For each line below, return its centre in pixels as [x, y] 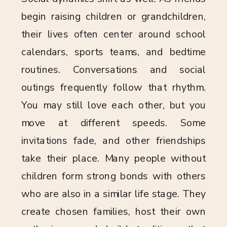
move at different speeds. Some [113, 123]
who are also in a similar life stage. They [113, 194]
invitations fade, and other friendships [113, 141]
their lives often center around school [113, 34]
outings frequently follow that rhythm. [113, 88]
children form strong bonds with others [113, 176]
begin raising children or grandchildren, [113, 17]
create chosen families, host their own [113, 212]
